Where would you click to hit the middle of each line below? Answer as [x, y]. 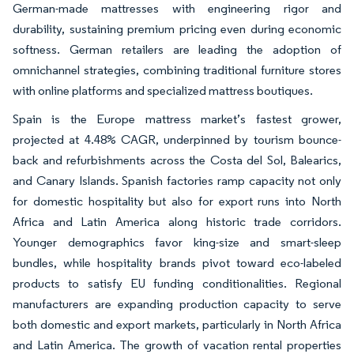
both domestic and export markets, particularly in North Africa [177, 324]
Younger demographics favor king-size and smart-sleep [177, 242]
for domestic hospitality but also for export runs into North [177, 201]
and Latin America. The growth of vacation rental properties [177, 345]
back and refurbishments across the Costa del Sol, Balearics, [177, 160]
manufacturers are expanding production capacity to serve [177, 303]
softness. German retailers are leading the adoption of [177, 49]
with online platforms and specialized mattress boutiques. [163, 90]
